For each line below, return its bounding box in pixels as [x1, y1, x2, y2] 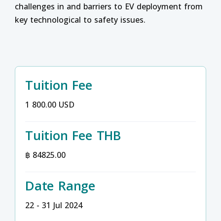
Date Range [25, 177, 95, 194]
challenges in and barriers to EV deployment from [15, 1, 203, 12]
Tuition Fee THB [25, 127, 121, 144]
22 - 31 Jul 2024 [25, 200, 82, 211]
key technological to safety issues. [15, 14, 146, 25]
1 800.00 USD [25, 99, 74, 110]
